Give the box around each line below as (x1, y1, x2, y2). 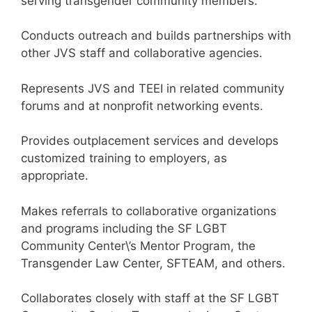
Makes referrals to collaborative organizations (21, 203, 276, 218)
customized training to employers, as (21, 151, 227, 165)
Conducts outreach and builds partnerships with (21, 29, 291, 42)
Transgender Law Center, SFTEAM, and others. (21, 256, 286, 270)
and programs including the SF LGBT (21, 221, 227, 235)
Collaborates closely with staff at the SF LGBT (21, 291, 279, 305)
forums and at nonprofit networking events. (21, 98, 263, 113)
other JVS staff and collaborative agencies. (21, 46, 263, 60)
